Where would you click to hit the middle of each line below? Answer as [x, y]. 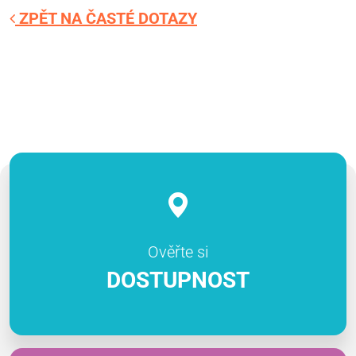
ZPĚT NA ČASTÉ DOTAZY [106, 18]
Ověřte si [178, 252]
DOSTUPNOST [178, 280]
